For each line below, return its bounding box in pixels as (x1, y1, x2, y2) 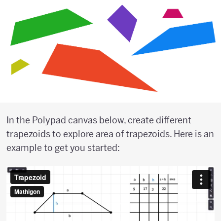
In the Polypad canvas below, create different (6, 114, 191, 126)
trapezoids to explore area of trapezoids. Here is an (6, 128, 214, 140)
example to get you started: (6, 142, 120, 154)
